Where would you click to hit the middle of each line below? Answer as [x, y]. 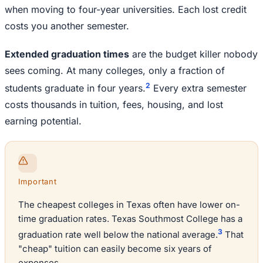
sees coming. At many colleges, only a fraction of [115, 71]
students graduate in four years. [75, 88]
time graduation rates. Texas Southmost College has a [130, 219]
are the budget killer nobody [193, 54]
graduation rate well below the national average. [118, 235]
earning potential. [43, 121]
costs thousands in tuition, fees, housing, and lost [114, 105]
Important [38, 182]
